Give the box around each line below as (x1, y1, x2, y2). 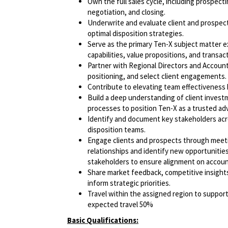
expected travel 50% (88, 199, 153, 210)
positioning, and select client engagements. (88, 71, 226, 81)
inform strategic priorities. (88, 178, 170, 188)
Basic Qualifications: (67, 215, 138, 225)
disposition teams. (88, 125, 146, 135)
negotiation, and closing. (88, 7, 165, 17)
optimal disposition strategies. (88, 28, 184, 39)
